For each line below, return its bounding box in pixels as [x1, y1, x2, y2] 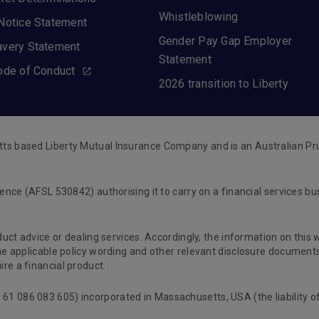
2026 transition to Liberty [158, 77, 288, 90]
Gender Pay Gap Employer [158, 34, 293, 48]
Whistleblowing [158, 10, 239, 23]
